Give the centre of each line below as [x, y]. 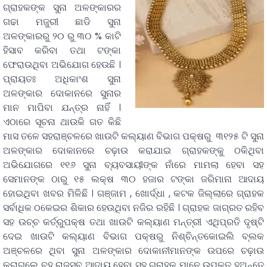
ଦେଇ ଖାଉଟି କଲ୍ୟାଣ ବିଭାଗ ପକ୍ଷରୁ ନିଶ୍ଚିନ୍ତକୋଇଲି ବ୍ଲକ [133, 237]
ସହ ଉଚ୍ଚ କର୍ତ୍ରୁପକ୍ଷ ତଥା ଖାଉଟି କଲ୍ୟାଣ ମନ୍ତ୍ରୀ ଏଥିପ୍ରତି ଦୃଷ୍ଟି [133, 222]
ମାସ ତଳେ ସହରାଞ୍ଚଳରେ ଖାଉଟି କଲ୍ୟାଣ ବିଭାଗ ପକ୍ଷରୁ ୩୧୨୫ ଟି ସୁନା [133, 136]
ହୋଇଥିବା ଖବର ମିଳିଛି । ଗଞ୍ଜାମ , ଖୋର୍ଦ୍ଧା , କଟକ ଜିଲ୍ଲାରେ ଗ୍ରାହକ [133, 194]
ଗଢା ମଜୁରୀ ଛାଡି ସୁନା [62, 22]
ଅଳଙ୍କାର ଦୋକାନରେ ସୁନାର [62, 94]
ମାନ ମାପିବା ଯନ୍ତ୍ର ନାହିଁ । [62, 108]
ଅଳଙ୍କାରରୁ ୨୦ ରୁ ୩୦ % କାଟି [62, 36]
